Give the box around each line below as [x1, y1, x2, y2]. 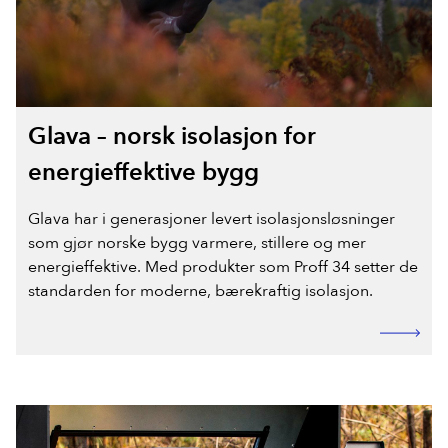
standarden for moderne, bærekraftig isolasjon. [28, 280, 373, 303]
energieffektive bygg [28, 156, 259, 190]
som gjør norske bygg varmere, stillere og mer [28, 232, 366, 255]
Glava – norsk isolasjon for [28, 120, 316, 154]
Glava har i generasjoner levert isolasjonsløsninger [28, 208, 395, 231]
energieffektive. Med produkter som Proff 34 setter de [28, 256, 418, 279]
